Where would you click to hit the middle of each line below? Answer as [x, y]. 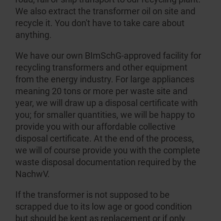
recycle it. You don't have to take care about [100, 23]
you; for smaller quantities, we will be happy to [105, 114]
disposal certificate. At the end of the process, [105, 138]
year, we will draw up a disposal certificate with [107, 103]
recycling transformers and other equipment [102, 67]
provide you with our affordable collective [96, 126]
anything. [34, 35]
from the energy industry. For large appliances [105, 79]
